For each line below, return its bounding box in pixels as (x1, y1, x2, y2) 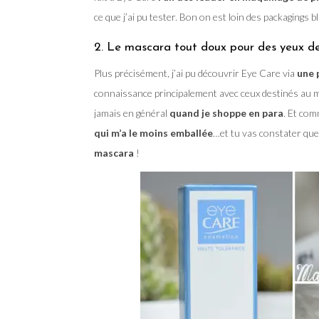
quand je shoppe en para (169, 106, 283, 119)
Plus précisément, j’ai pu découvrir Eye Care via (94, 66, 297, 79)
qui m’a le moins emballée (94, 126, 213, 139)
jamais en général (94, 106, 169, 119)
